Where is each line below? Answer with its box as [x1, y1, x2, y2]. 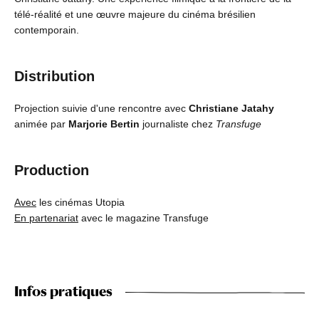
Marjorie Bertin [66, 118, 142, 130]
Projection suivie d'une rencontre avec [14, 103, 189, 115]
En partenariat [14, 212, 78, 224]
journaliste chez [142, 118, 216, 130]
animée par [14, 118, 66, 130]
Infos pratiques [14, 283, 113, 300]
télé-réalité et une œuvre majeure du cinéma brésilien [14, 9, 256, 21]
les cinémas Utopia [36, 197, 125, 209]
